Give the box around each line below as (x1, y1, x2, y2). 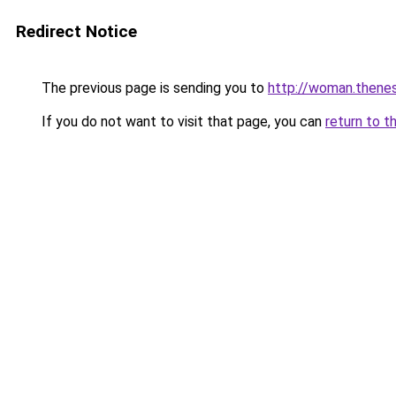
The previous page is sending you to (38, 80, 268, 96)
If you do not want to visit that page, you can (38, 113, 325, 130)
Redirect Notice (16, 21, 137, 42)
